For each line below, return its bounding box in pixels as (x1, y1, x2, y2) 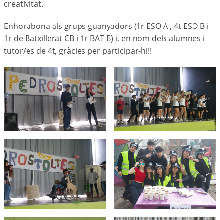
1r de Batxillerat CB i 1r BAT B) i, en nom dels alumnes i (4, 33, 205, 44)
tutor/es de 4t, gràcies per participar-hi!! (4, 45, 152, 56)
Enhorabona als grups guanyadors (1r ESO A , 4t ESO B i (4, 21, 209, 32)
